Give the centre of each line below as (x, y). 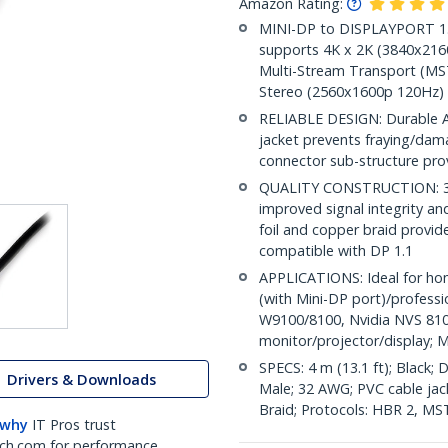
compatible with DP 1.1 (336, 250)
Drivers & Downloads (81, 379)
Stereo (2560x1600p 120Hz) (351, 91)
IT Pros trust (74, 424)
